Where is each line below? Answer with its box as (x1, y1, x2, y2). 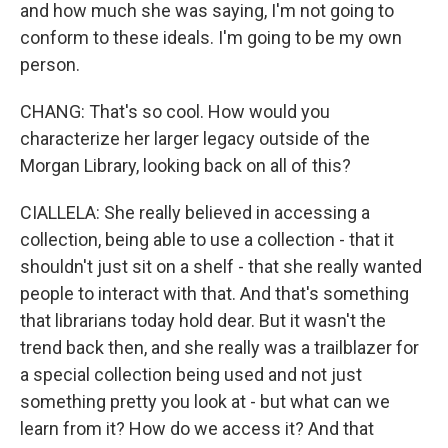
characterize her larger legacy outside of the (20, 128, 370, 149)
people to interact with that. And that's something (20, 283, 409, 304)
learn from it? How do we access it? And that (20, 418, 374, 439)
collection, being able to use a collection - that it (20, 229, 394, 250)
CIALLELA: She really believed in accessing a (20, 202, 370, 223)
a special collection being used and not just (20, 364, 362, 385)
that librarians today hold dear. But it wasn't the (20, 310, 386, 331)
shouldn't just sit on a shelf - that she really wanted (20, 256, 422, 277)
